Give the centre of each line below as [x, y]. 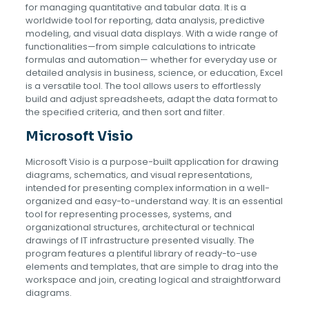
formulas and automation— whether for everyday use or [151, 60]
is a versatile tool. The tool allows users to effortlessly [143, 86]
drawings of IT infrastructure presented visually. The [140, 240]
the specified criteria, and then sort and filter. [125, 112]
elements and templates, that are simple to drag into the [152, 267]
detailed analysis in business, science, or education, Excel [154, 73]
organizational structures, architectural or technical [140, 227]
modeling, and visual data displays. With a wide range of [151, 33]
